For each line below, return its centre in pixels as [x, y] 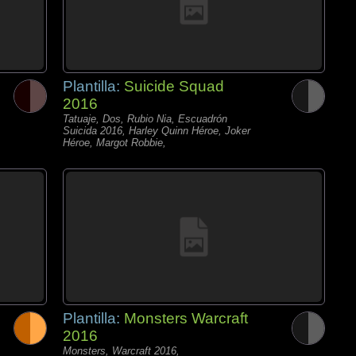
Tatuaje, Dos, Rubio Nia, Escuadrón [145, 119]
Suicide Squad [174, 86]
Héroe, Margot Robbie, [114, 143]
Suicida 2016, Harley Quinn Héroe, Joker [157, 131]
